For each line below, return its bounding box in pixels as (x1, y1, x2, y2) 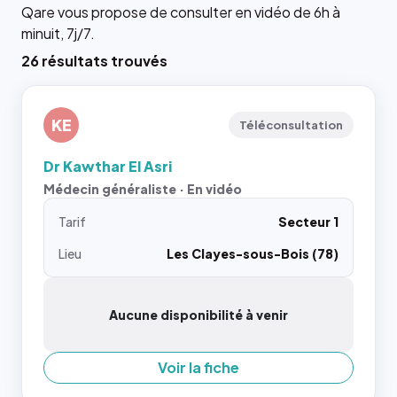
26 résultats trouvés (21, 51, 167, 70)
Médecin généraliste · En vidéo (43, 181, 242, 197)
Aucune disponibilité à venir (109, 307, 288, 323)
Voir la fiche (158, 358, 239, 377)
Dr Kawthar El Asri (43, 157, 172, 175)
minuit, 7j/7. (21, 24, 95, 43)
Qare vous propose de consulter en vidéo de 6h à (21, 3, 340, 21)
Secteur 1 (278, 214, 339, 230)
